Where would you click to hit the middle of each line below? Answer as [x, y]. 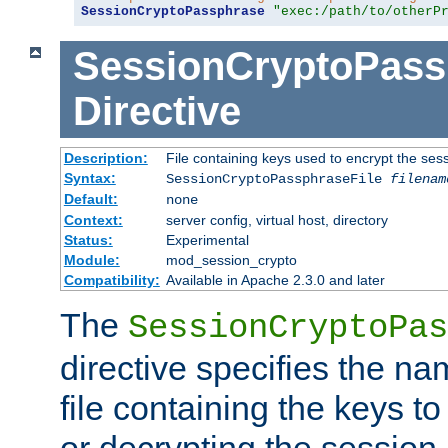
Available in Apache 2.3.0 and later [275, 280]
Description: [105, 158]
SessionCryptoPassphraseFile [277, 179]
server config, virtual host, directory [276, 220]
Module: [91, 260]
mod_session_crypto [231, 260]
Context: [93, 220]
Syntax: [89, 178]
